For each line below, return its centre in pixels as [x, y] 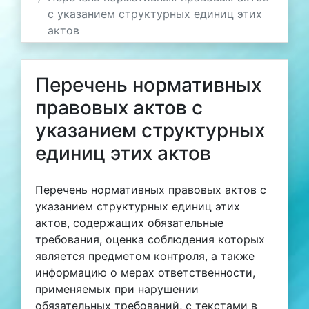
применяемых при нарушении [117, 289]
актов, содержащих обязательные [129, 222]
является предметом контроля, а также [145, 256]
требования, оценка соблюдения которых [150, 239]
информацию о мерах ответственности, [145, 272]
